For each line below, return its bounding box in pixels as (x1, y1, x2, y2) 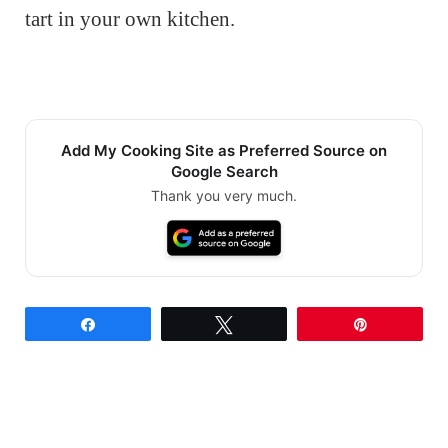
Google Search (170, 161, 278, 181)
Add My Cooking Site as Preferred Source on (61, 140, 387, 160)
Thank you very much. (151, 186, 297, 204)
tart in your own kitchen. (25, 6, 235, 31)
